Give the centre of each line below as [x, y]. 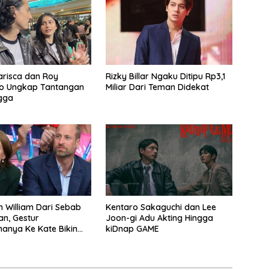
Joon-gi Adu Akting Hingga [159, 218]
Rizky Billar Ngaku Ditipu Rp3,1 [165, 77]
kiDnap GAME [132, 229]
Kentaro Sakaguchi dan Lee [161, 207]
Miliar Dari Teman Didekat [157, 87]
